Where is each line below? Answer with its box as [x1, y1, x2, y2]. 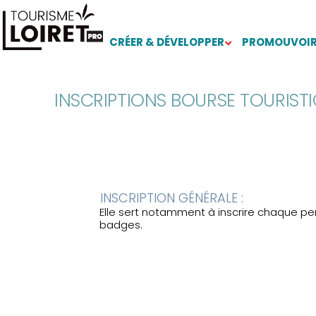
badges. [99, 217, 143, 233]
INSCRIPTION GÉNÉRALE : [100, 189, 244, 207]
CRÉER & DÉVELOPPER [109, 35, 224, 49]
